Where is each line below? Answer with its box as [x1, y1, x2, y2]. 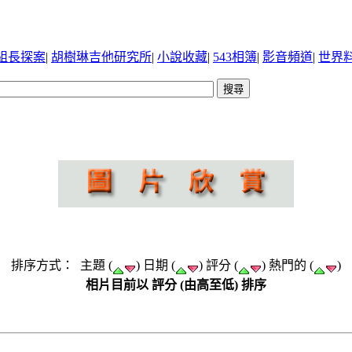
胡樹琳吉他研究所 [51, 50, 152, 64]
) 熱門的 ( [262, 258, 313, 272]
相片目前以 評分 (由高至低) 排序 [86, 277, 266, 291]
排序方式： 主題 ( [11, 258, 112, 272]
